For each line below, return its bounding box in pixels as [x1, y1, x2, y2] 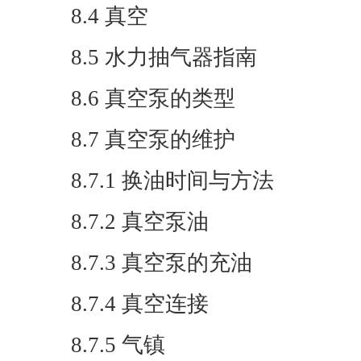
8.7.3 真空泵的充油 [71, 251, 252, 275]
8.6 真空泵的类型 [71, 86, 235, 110]
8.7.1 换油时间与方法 [71, 168, 274, 193]
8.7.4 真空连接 [71, 292, 209, 316]
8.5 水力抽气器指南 [71, 45, 257, 69]
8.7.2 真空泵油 [71, 210, 209, 234]
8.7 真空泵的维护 [71, 127, 235, 151]
